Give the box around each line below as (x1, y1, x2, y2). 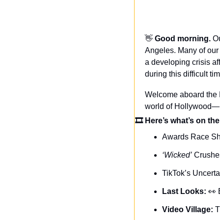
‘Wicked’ (162, 150, 192, 159)
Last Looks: (162, 187, 208, 195)
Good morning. (155, 34, 213, 43)
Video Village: (162, 205, 215, 214)
